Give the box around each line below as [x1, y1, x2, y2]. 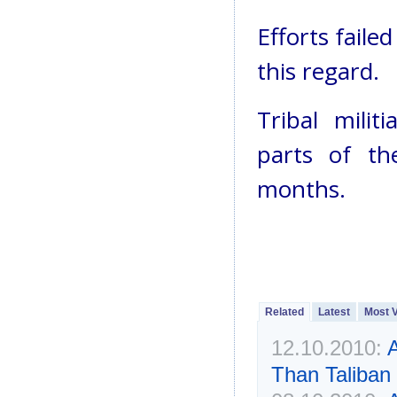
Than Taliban [270, 362, 391, 386]
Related [264, 305, 304, 318]
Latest [317, 305, 350, 318]
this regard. [256, 55, 379, 88]
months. [256, 173, 346, 206]
